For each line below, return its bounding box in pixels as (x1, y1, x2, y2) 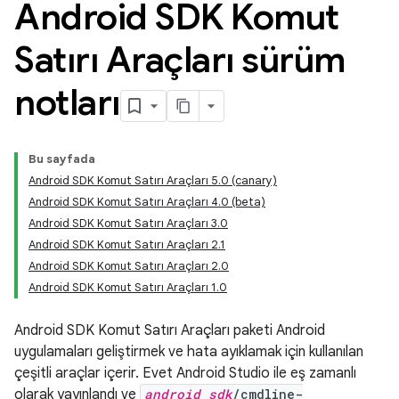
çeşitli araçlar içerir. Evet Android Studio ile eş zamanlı (14, 364, 356, 382)
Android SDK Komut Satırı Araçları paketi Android (14, 322, 325, 339)
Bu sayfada (28, 151, 95, 167)
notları (14, 80, 120, 125)
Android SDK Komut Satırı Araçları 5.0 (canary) (28, 173, 277, 188)
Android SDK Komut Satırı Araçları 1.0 (28, 280, 227, 295)
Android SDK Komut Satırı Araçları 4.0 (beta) (28, 194, 265, 209)
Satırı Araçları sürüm (14, 37, 346, 82)
